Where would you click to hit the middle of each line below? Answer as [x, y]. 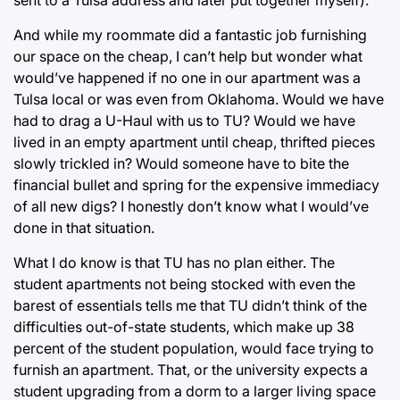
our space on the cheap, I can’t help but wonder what [188, 56]
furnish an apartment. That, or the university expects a [191, 369]
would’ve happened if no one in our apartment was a [187, 77]
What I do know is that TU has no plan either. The [174, 262]
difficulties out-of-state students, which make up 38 [184, 326]
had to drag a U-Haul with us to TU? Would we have [184, 120]
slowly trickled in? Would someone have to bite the [181, 163]
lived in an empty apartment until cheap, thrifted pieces [194, 142]
